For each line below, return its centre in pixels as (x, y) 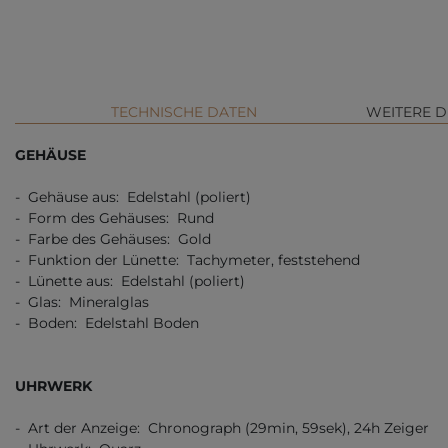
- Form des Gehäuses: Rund (114, 218)
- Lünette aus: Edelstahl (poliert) (130, 281)
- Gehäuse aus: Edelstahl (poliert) (133, 197)
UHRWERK (53, 386)
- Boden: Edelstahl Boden (107, 323)
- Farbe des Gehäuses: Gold (113, 239)
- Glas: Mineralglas (82, 302)
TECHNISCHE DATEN (184, 112)
